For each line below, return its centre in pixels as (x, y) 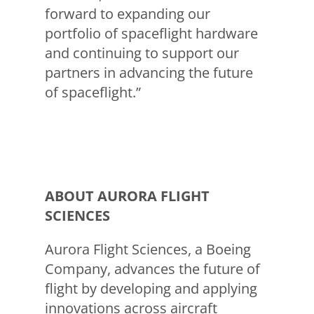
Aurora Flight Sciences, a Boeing (148, 250)
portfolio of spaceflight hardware (151, 34)
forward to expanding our (127, 14)
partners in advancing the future (149, 73)
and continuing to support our (142, 53)
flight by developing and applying (151, 289)
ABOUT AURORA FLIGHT (127, 196)
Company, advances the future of (152, 269)
